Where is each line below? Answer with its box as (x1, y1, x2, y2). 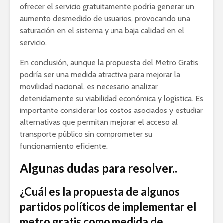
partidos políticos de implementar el (20, 200, 196, 214)
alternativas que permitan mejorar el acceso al (20, 117, 178, 127)
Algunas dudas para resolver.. (20, 161, 177, 176)
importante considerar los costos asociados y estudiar (20, 106, 203, 115)
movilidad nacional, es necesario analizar (20, 82, 158, 92)
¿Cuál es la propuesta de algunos (20, 185, 180, 199)
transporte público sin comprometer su (20, 129, 152, 139)
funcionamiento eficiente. (20, 141, 108, 151)
